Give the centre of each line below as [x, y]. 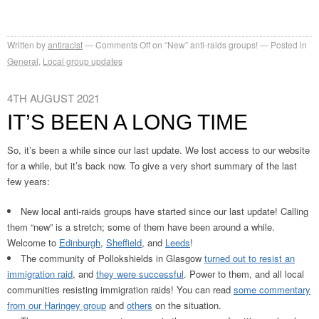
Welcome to [33, 242]
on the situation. [187, 305]
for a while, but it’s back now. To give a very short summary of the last [152, 166]
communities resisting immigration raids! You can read [120, 289]
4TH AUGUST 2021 [53, 98]
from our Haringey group [57, 305]
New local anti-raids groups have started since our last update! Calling [164, 211]
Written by [26, 45]
